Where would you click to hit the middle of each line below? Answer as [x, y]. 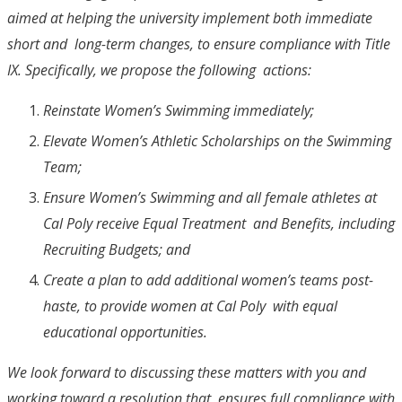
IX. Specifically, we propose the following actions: [161, 70]
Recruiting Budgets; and [118, 249]
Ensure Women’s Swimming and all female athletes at [210, 197]
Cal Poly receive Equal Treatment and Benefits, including [219, 223]
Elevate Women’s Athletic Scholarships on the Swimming [217, 140]
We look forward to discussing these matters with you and [187, 372]
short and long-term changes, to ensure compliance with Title [199, 44]
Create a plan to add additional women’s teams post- [208, 280]
